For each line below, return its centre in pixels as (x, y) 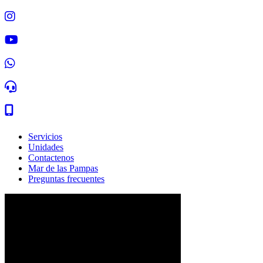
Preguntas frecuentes (66, 179)
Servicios (45, 136)
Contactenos (51, 158)
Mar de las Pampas (63, 168)
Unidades (46, 147)
